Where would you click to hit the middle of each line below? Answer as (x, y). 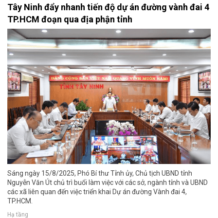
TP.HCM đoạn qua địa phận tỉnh (70, 19)
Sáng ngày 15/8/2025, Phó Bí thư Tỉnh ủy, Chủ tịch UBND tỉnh (100, 173)
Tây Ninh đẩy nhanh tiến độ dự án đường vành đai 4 (108, 7)
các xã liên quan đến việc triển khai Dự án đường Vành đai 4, (97, 192)
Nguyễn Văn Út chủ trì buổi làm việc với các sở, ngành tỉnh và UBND (108, 183)
